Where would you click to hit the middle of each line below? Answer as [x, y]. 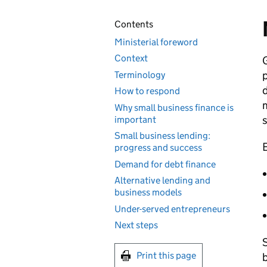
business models [148, 192]
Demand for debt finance [165, 164]
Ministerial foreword [156, 42]
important [135, 119]
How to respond [147, 91]
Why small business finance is [174, 107]
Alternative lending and [162, 180]
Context [131, 58]
